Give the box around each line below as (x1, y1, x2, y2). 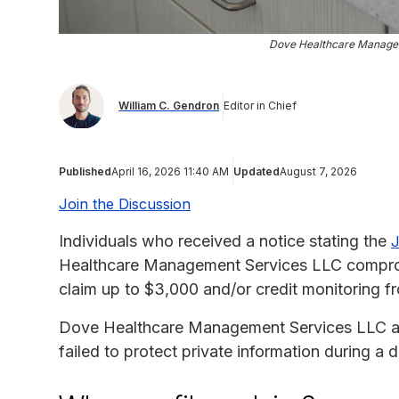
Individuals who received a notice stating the (59, 231, 391, 250)
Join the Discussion (59, 194, 191, 213)
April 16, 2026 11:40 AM (111, 164, 229, 178)
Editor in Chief (224, 99, 297, 113)
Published (59, 164, 111, 178)
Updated (233, 164, 280, 178)
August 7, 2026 (280, 164, 357, 178)
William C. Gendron (118, 99, 219, 113)
